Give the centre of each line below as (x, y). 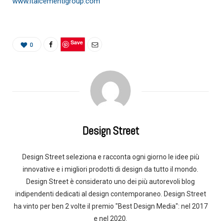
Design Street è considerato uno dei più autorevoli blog (110, 181)
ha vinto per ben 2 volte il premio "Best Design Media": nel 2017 (110, 206)
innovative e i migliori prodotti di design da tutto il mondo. (110, 169)
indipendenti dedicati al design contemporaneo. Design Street (110, 194)
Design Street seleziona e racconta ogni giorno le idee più (110, 157)
